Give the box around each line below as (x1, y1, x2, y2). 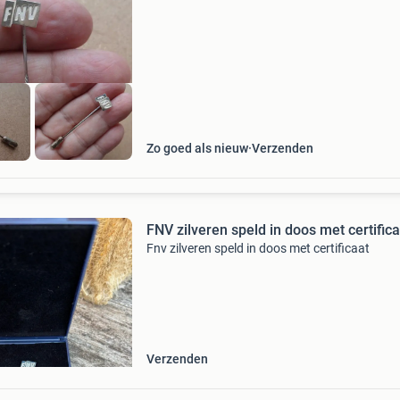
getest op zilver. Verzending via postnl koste (146, 5, 387, 20)
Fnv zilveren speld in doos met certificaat (146, 241, 370, 255)
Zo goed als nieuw (146, 141, 248, 155)
